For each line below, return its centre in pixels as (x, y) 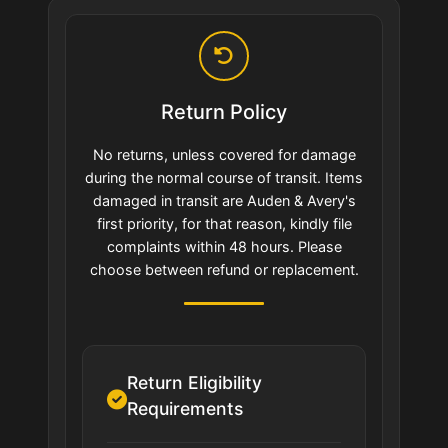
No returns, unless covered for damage (224, 155)
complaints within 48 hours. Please (224, 247)
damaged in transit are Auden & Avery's (224, 201)
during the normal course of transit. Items (224, 178)
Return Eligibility (194, 383)
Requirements (185, 409)
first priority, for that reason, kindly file (224, 224)
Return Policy (224, 112)
